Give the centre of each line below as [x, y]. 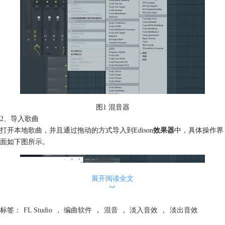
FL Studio [38, 210]
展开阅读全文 [113, 179]
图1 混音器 [113, 107]
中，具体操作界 [199, 130]
